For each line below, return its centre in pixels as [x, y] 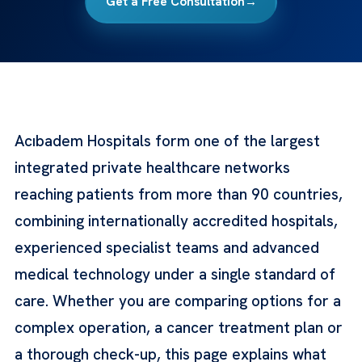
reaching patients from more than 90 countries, [179, 194]
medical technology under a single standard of [175, 274]
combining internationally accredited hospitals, [176, 221]
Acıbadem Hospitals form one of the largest [167, 141]
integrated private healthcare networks [152, 167]
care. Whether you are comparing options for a [178, 301]
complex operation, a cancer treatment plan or [179, 327]
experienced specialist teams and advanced [167, 247]
